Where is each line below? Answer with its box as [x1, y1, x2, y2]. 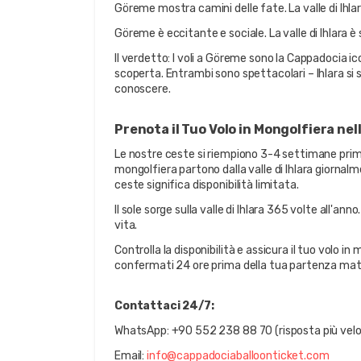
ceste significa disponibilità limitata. [114, 178, 299, 192]
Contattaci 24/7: [114, 299, 214, 313]
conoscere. [114, 82, 171, 96]
